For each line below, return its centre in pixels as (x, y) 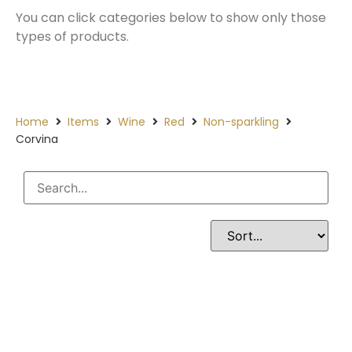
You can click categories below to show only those (171, 18)
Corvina (37, 139)
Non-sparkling (241, 122)
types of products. (72, 37)
